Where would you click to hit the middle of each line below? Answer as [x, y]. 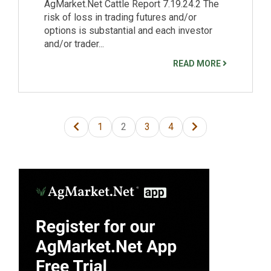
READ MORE [198, 63]
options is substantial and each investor [128, 30]
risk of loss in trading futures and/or [120, 17]
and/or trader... [74, 44]
